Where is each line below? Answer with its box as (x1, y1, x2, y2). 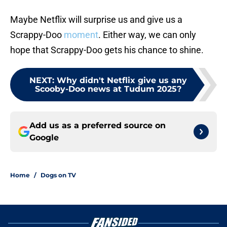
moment (64, 29, 98, 41)
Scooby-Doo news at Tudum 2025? (34, 84, 181, 94)
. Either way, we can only (98, 29, 196, 41)
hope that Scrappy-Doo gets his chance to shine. (10, 45, 204, 56)
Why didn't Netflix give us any (56, 75, 187, 86)
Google (29, 133, 59, 143)
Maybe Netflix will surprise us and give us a (10, 14, 182, 25)
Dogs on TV (41, 171, 76, 179)
